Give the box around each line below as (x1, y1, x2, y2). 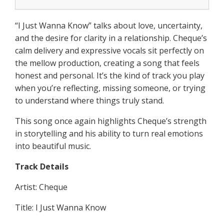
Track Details (15, 160, 69, 172)
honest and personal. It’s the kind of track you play (15, 69, 205, 81)
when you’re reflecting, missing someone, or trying (15, 82, 206, 93)
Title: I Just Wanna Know (15, 201, 106, 213)
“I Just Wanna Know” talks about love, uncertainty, (15, 19, 203, 31)
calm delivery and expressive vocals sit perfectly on (15, 44, 204, 56)
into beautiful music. (15, 140, 91, 151)
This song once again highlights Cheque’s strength (15, 115, 207, 126)
